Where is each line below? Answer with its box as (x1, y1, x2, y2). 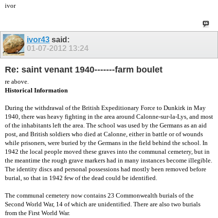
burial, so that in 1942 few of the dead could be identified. (5, 174, 157, 182)
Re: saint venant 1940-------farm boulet (5, 65, 163, 75)
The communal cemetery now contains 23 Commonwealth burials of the (5, 191, 194, 199)
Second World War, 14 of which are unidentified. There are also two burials (5, 200, 200, 208)
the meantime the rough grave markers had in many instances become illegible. (5, 156, 212, 164)
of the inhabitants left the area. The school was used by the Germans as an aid (5, 121, 207, 129)
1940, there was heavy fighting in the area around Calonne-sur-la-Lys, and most (5, 112, 213, 120)
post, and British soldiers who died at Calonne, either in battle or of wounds (5, 130, 203, 138)
